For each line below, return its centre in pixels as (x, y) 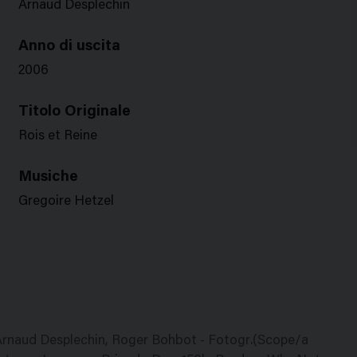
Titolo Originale (74, 112)
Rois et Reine (57, 137)
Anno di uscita (69, 47)
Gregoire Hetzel (66, 202)
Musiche (48, 177)
